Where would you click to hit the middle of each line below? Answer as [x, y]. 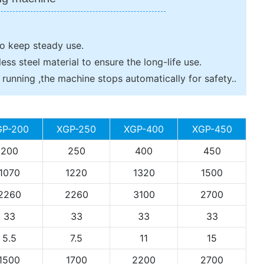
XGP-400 [144, 129]
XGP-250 [76, 129]
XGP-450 [212, 129]
